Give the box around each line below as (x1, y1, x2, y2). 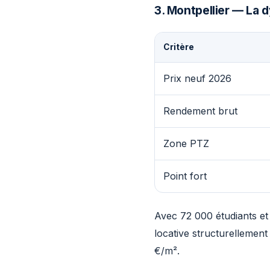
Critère (163, 42, 194, 52)
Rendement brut (163, 105, 237, 117)
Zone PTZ (163, 137, 209, 149)
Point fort (163, 170, 207, 182)
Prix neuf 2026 (163, 72, 231, 84)
